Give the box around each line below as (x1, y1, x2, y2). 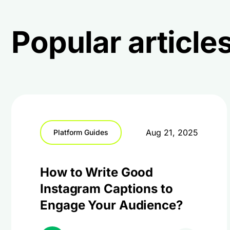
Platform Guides (53, 128, 108, 137)
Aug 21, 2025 (146, 127, 198, 138)
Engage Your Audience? (40, 198, 183, 213)
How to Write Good (40, 165, 154, 180)
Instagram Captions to (40, 181, 173, 196)
